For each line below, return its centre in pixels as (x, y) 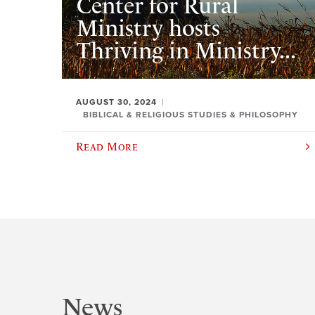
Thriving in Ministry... (186, 50)
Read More (107, 146)
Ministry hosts (148, 28)
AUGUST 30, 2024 (116, 102)
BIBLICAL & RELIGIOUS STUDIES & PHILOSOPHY (190, 114)
